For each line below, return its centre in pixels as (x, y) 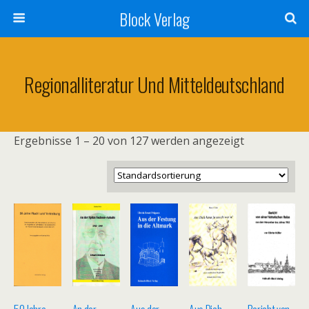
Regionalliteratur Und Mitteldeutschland (154, 84)
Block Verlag (154, 19)
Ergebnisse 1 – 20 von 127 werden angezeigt (129, 141)
